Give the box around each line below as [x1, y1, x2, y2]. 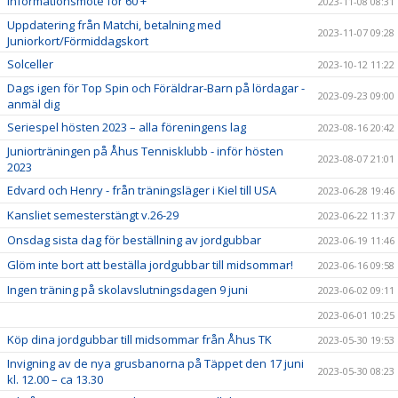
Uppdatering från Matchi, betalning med [7, 17, 221, 33]
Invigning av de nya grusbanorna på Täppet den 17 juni [7, 355, 304, 371]
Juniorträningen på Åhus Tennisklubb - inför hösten [7, 143, 283, 159]
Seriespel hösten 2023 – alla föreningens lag [7, 119, 246, 135]
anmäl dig [7, 96, 60, 112]
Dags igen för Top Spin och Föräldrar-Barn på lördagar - [7, 80, 305, 96]
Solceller [7, 56, 53, 72]
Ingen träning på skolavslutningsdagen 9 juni [7, 282, 248, 298]
